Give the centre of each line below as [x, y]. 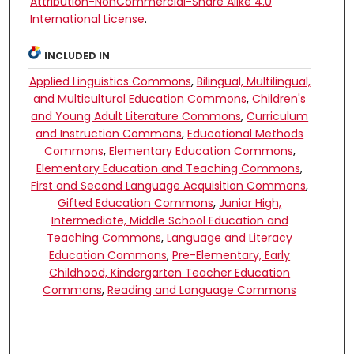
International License [87, 19]
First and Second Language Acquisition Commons [169, 185]
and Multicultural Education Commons [140, 98]
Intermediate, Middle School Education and [169, 220]
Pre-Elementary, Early [232, 255]
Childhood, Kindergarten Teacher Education [170, 272]
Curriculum [278, 116]
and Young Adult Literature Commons [136, 116]
